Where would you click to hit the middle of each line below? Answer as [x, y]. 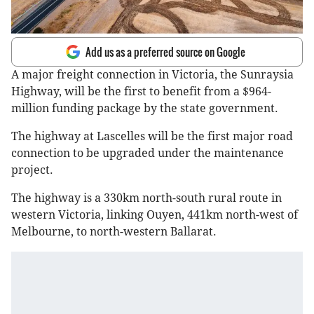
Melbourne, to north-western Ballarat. [114, 232]
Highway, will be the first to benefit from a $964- [141, 92]
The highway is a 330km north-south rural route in [146, 198]
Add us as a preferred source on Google [165, 52]
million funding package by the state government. [145, 109]
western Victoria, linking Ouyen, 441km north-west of [155, 215]
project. [34, 170]
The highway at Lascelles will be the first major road [152, 137]
